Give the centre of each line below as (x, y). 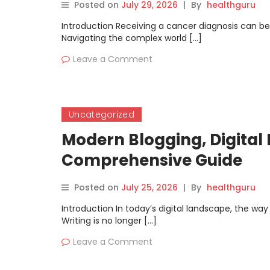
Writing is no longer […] (109, 221)
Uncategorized (102, 115)
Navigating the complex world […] (132, 38)
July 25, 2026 (149, 187)
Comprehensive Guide (152, 160)
